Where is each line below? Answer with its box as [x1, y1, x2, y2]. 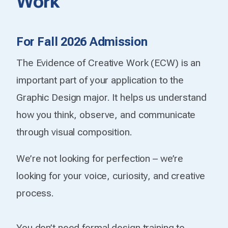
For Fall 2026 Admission [16, 34, 148, 49]
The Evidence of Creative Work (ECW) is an [16, 56, 201, 69]
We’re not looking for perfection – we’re [16, 152, 184, 164]
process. [16, 187, 54, 199]
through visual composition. [16, 126, 132, 138]
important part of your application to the [16, 74, 184, 86]
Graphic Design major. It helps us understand [16, 91, 207, 103]
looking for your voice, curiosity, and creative [16, 169, 206, 182]
